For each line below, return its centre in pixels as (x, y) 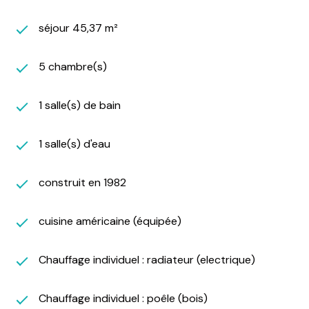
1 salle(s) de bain (80, 105)
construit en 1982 (82, 182)
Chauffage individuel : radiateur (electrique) (147, 259)
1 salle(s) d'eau (74, 143)
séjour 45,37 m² (78, 28)
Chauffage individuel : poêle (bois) (123, 298)
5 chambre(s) (73, 66)
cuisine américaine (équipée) (110, 221)
